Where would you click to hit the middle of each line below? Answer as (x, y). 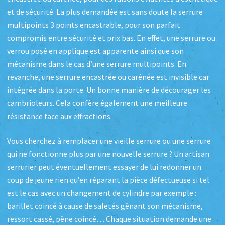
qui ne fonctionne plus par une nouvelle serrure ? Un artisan (108, 154)
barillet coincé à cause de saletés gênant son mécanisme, (105, 206)
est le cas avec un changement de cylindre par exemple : (102, 193)
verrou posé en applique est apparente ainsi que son (95, 51)
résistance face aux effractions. (60, 116)
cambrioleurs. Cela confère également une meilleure (97, 103)
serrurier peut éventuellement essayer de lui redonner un (104, 167)
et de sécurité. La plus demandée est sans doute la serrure (105, 12)
